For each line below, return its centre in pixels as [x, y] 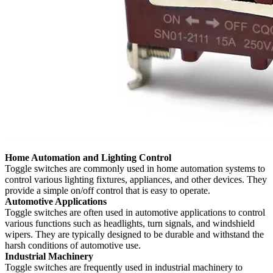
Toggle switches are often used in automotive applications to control [135, 213]
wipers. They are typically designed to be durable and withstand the [134, 235]
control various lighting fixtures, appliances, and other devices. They [136, 180]
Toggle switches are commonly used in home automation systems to [135, 169]
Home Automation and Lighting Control [88, 158]
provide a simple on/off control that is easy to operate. [108, 191]
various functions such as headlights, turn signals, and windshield [130, 224]
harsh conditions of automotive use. [73, 246]
